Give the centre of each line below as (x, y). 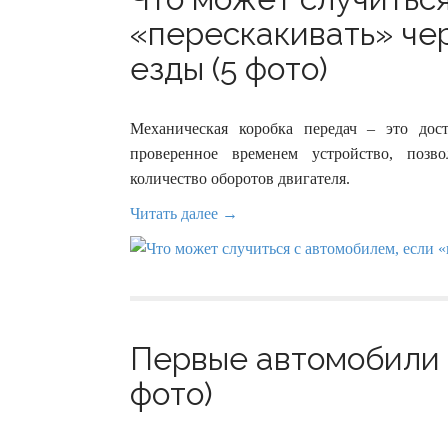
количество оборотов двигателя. (240, 178)
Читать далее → (184, 213)
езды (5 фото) (229, 68)
